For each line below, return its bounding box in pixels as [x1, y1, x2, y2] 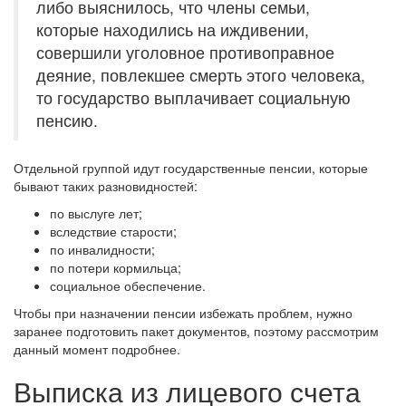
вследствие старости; [50, 222, 177, 240]
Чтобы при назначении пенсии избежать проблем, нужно [14, 304, 353, 322]
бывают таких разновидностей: [14, 177, 198, 195]
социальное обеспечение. [50, 276, 206, 295]
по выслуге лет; [50, 204, 142, 222]
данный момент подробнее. [14, 340, 180, 358]
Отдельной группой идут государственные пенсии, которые [14, 159, 368, 177]
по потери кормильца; [50, 258, 181, 276]
